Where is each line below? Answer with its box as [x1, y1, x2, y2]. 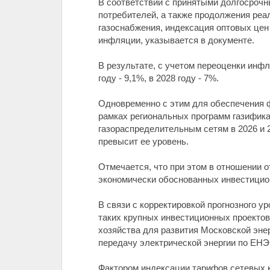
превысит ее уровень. [98, 136, 189, 146]
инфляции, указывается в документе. [98, 35, 254, 45]
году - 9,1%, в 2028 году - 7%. [98, 73, 219, 83]
